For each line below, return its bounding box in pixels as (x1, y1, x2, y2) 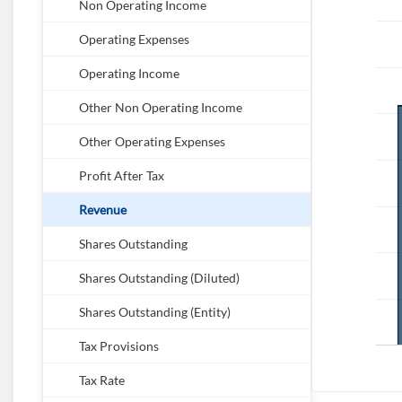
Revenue (79, 203, 127, 217)
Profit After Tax (79, 169, 164, 183)
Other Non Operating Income (79, 100, 242, 115)
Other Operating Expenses (79, 135, 225, 149)
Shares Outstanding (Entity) (79, 305, 231, 319)
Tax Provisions (79, 339, 159, 354)
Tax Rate (79, 373, 125, 388)
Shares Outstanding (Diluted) (79, 271, 240, 285)
